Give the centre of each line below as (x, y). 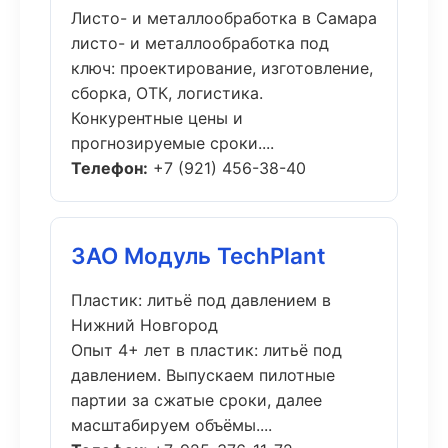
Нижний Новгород (144, 325)
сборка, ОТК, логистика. (167, 93)
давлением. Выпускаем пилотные (203, 375)
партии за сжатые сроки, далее (196, 400)
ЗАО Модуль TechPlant (198, 255)
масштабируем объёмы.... (171, 425)
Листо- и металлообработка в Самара (224, 18)
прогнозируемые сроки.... (172, 143)
